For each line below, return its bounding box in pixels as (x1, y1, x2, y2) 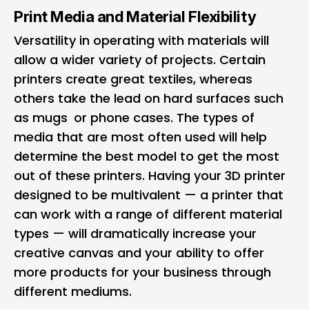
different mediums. (14, 283, 132, 300)
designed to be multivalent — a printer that (14, 186, 283, 203)
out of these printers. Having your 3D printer (14, 167, 286, 184)
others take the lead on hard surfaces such (14, 90, 283, 107)
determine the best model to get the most (14, 148, 279, 165)
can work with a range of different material (14, 206, 282, 223)
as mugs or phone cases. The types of (14, 109, 255, 126)
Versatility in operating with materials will (14, 32, 269, 49)
